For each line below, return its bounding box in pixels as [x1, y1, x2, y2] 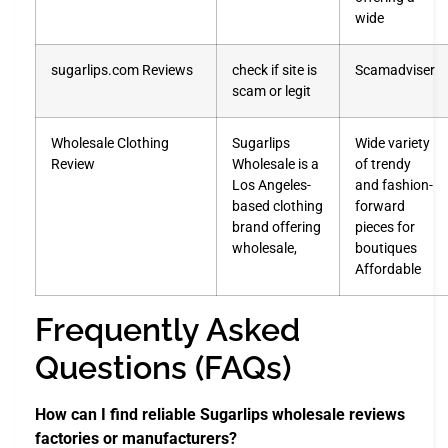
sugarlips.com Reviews [51, 61, 193, 79]
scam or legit [232, 82, 311, 100]
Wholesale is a [232, 155, 319, 173]
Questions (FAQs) [35, 348, 291, 386]
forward [355, 197, 405, 215]
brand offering [232, 218, 321, 236]
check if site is [232, 61, 317, 79]
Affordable [355, 260, 421, 278]
